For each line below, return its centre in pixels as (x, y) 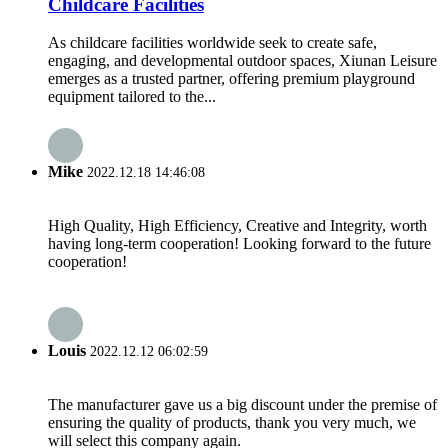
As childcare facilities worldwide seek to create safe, (212, 43)
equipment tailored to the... (132, 97)
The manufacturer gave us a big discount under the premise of (242, 405)
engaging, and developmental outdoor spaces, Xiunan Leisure (242, 61)
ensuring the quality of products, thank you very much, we (232, 423)
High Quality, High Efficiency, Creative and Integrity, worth (237, 225)
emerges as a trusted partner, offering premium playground (231, 79)
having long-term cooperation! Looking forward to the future (239, 243)
